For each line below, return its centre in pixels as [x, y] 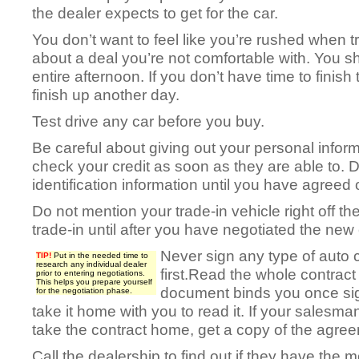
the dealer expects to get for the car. [155, 13]
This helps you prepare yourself [94, 282]
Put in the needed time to [100, 255]
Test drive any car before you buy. [148, 121]
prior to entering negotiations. [91, 273]
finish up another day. [106, 95]
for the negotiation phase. [84, 290]
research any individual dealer [91, 264]
